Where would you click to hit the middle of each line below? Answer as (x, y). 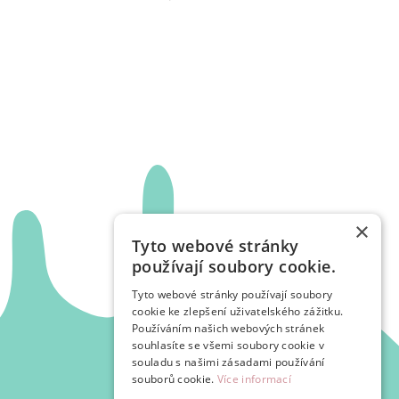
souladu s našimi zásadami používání (228, 362)
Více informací (254, 379)
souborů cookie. (173, 379)
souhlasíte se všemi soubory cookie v (228, 345)
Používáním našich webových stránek (228, 328)
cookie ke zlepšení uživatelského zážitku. (238, 311)
